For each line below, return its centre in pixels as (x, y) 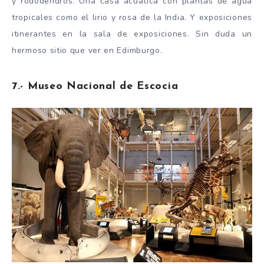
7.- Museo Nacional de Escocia (95, 87)
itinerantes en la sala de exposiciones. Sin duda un (132, 34)
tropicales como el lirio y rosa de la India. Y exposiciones (132, 17)
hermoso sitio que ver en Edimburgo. (87, 50)
